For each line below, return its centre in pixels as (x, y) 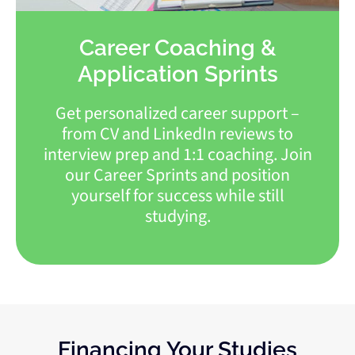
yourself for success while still (177, 196)
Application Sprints (177, 74)
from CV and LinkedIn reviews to (177, 134)
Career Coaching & (177, 48)
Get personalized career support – (177, 114)
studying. (177, 217)
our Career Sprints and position (177, 176)
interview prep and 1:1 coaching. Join (177, 155)
